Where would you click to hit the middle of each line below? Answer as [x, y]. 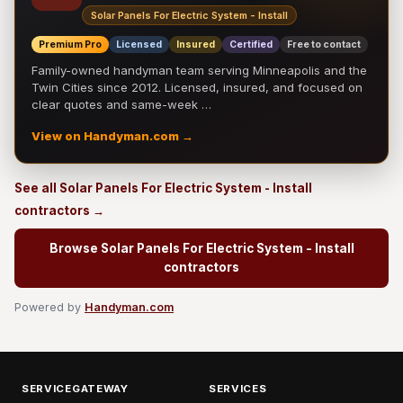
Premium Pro [70, 45]
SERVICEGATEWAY [75, 389]
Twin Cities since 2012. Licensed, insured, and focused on [197, 87]
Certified [251, 45]
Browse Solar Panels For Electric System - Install [201, 248]
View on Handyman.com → [112, 136]
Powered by [49, 307]
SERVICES [238, 389]
